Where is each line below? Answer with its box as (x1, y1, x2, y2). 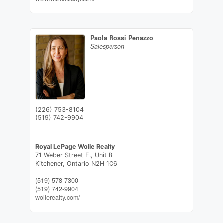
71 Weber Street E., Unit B (35, 151, 112, 159)
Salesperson (90, 42, 124, 51)
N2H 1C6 (91, 159, 117, 167)
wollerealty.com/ (35, 192, 80, 202)
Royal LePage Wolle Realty (35, 142, 115, 150)
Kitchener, (35, 159, 67, 167)
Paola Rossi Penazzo (90, 33, 153, 43)
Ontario (66, 159, 89, 167)
